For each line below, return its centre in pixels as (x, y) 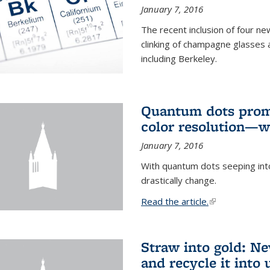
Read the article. (174, 201)
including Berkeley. (179, 59)
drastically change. (178, 180)
